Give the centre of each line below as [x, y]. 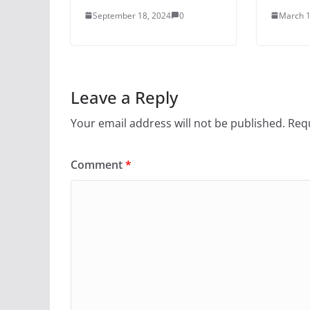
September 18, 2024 [132, 15]
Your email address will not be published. [178, 123]
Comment [98, 164]
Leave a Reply [124, 97]
